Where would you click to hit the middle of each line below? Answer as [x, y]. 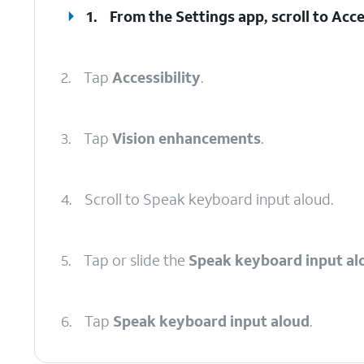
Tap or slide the [136, 260]
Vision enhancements [186, 138]
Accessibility [156, 77]
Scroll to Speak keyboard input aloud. [209, 199]
